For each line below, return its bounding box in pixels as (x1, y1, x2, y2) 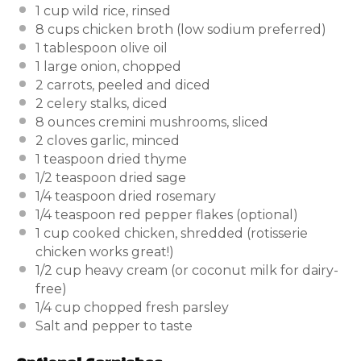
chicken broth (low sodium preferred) (79, 21, 326, 37)
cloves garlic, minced (44, 132, 180, 148)
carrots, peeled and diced (44, 77, 210, 93)
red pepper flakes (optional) (115, 206, 298, 222)
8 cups (35, 21, 79, 37)
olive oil (117, 39, 168, 56)
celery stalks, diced (44, 95, 168, 111)
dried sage (116, 169, 186, 185)
